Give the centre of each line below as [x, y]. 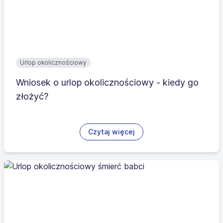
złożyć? [32, 96]
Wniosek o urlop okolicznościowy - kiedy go [107, 82]
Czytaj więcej [111, 132]
